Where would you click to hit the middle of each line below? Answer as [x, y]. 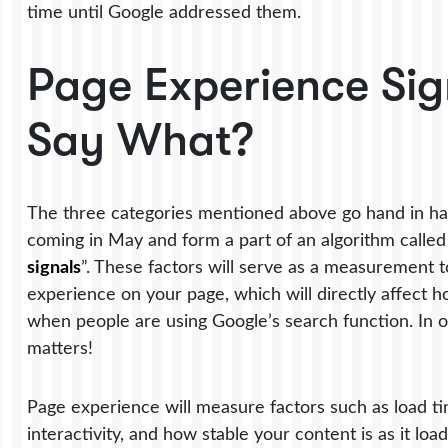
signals [54, 267]
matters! [60, 348]
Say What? [141, 139]
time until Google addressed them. [164, 12]
